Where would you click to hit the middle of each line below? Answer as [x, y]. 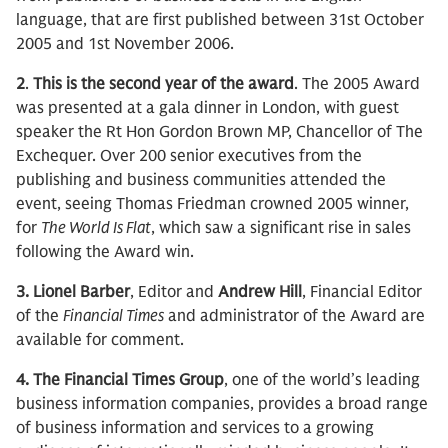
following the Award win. [105, 252]
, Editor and [174, 292]
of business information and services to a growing [195, 428]
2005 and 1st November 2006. [125, 44]
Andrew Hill [260, 292]
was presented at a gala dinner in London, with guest [207, 108]
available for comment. [100, 340]
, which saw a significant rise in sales [281, 228]
